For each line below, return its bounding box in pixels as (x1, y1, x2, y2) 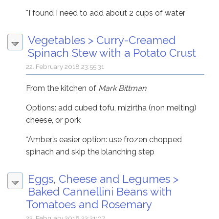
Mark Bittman (98, 84, 147, 93)
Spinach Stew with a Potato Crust (28, 46, 196, 60)
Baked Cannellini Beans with (28, 185, 172, 198)
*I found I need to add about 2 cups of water (26, 8, 186, 18)
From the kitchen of (26, 84, 99, 93)
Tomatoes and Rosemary (26, 198, 153, 211)
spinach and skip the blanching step (26, 147, 155, 157)
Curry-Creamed (96, 34, 175, 47)
